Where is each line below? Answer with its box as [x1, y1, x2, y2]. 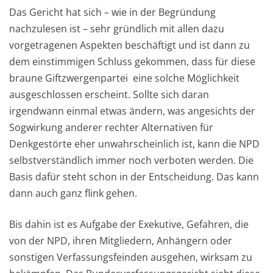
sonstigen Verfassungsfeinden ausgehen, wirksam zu [9, 250, 252, 264]
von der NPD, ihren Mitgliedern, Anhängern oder [9, 234, 232, 248]
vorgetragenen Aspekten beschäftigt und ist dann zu [9, 38, 250, 52]
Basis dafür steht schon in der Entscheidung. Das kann [9, 170, 259, 184]
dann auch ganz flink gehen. [9, 186, 137, 200]
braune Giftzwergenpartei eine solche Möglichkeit [9, 71, 239, 85]
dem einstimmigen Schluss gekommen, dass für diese [9, 55, 255, 69]
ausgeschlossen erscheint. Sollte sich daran [9, 88, 209, 102]
